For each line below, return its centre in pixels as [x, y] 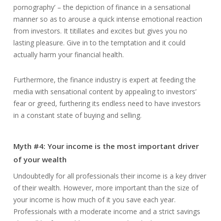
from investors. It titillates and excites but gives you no [100, 31]
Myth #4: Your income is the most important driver [106, 146]
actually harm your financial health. [68, 55]
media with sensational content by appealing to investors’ [105, 92]
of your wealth [40, 159]
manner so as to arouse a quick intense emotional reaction [108, 19]
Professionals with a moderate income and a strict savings [107, 211]
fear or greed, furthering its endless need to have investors [107, 103]
